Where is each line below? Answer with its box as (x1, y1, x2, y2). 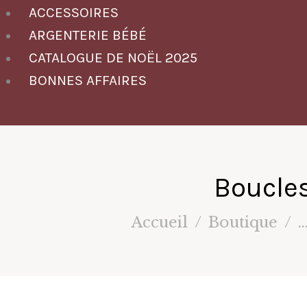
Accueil (131, 213, 188, 232)
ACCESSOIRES (29, 3, 119, 21)
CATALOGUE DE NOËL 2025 (29, 49, 197, 66)
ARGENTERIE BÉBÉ (29, 26, 147, 43)
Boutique (208, 213, 278, 232)
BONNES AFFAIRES (29, 71, 147, 88)
